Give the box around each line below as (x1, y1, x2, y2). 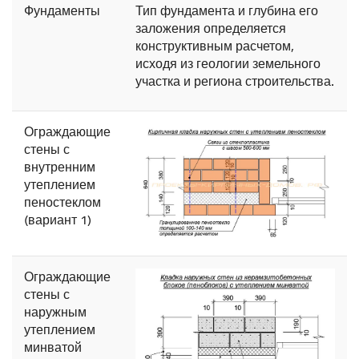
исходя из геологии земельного (135, 56, 321, 72)
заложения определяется (135, 21, 286, 37)
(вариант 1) (24, 212, 91, 228)
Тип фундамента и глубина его (135, 3, 318, 19)
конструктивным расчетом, (135, 38, 294, 54)
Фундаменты (24, 3, 100, 19)
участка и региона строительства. (135, 74, 334, 90)
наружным (24, 305, 87, 321)
